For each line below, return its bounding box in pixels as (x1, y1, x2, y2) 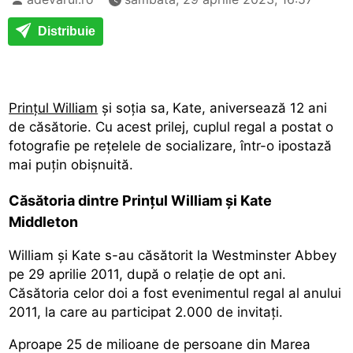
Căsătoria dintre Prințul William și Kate (9, 191, 273, 209)
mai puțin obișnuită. (9, 156, 134, 173)
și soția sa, (98, 99, 170, 116)
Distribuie (35, 24, 95, 38)
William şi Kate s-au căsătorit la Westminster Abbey (9, 247, 337, 263)
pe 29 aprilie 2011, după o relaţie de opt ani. (9, 266, 287, 282)
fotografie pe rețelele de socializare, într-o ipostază (9, 137, 333, 154)
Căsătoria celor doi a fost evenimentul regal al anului (9, 284, 342, 301)
